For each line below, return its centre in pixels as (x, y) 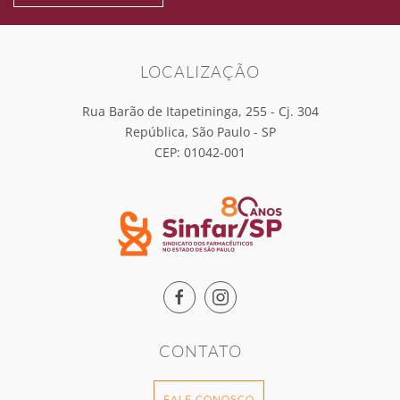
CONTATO (200, 350)
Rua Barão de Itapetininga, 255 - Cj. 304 (200, 111)
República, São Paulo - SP (200, 131)
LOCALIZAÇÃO (200, 71)
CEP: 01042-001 (200, 152)
